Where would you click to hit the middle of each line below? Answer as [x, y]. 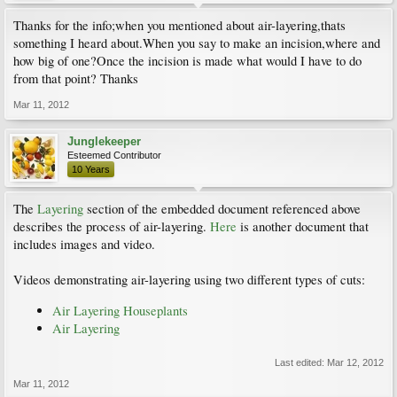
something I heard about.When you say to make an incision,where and [197, 43]
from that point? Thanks [76, 78]
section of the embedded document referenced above [222, 209]
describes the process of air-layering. [112, 226]
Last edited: [301, 363]
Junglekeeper [104, 141]
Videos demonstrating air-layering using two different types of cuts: [189, 280]
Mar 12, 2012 [355, 363]
